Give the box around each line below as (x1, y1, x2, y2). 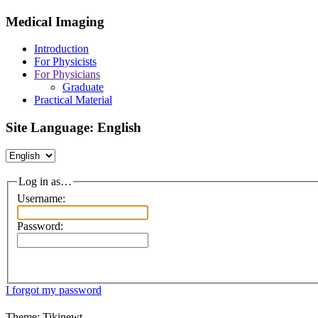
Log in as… (18, 175, 72, 188)
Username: (17, 192, 65, 204)
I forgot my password (6, 283, 102, 296)
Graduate (62, 81, 104, 94)
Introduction (34, 43, 89, 55)
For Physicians (34, 68, 100, 81)
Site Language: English (6, 119, 141, 135)
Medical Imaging (6, 13, 104, 29)
